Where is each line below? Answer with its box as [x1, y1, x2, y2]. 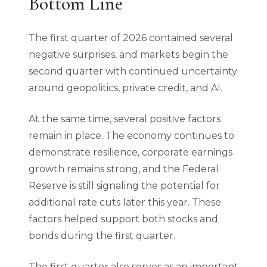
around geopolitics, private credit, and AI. [29, 82, 222, 94]
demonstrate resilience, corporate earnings [29, 146, 232, 158]
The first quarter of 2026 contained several [29, 32, 233, 44]
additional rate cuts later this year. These [29, 196, 221, 208]
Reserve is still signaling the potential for [29, 179, 220, 191]
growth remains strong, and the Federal [29, 163, 219, 175]
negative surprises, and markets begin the [29, 48, 228, 60]
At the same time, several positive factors [29, 113, 221, 125]
